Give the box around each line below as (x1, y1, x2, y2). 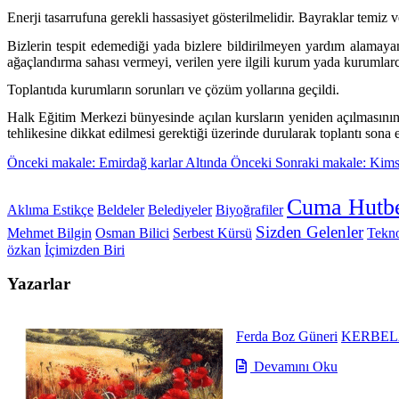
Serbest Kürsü (173, 224, 252, 240)
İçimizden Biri (45, 241, 125, 257)
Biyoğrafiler (216, 201, 283, 217)
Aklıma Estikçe (7, 201, 94, 217)
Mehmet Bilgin (7, 224, 92, 240)
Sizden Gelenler (256, 222, 363, 241)
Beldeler (97, 201, 144, 217)
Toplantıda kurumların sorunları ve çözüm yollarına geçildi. (7, 81, 339, 97)
